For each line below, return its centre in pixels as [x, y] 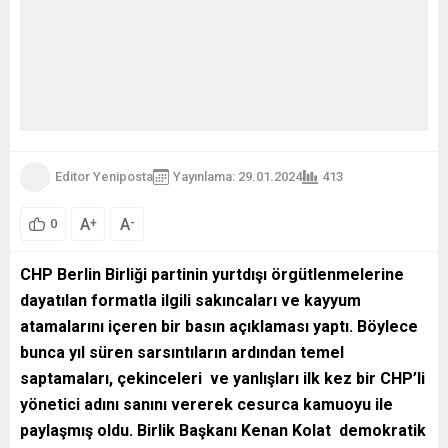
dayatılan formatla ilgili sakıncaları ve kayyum [190, 300]
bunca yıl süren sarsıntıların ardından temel [182, 352]
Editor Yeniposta [104, 177]
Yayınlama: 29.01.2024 [237, 177]
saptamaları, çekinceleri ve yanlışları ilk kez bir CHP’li [222, 378]
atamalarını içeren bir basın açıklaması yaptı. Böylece [219, 326]
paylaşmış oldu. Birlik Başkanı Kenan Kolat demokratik [223, 430]
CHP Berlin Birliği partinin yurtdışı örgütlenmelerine [212, 274]
